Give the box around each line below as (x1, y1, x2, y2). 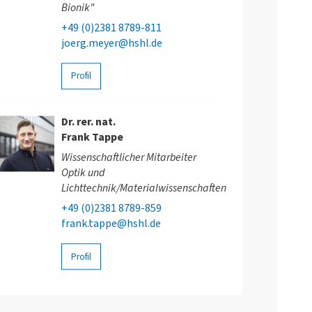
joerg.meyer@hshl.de (61, 36, 162, 52)
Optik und (61, 165, 104, 181)
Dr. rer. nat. (61, 114, 116, 130)
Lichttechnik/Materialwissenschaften (61, 180, 226, 196)
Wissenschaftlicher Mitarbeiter (61, 150, 196, 166)
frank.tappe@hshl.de (61, 216, 161, 232)
